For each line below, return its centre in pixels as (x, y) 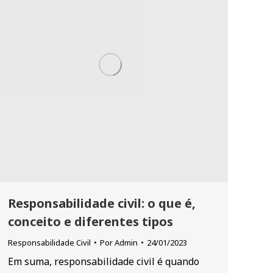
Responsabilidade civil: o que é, (102, 203)
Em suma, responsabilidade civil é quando (104, 261)
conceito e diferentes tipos (90, 222)
